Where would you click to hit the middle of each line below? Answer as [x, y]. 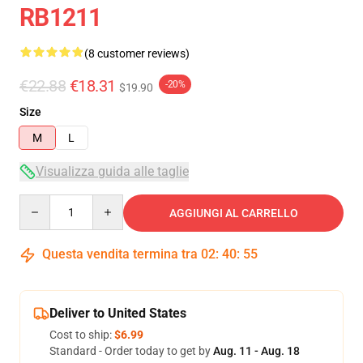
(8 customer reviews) [137, 53]
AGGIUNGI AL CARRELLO [233, 213]
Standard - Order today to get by [131, 351]
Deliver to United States [118, 313]
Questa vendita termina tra [120, 254]
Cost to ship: [82, 335]
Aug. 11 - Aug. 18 [256, 351]
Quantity [41, 202]
